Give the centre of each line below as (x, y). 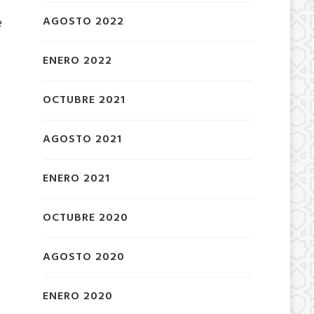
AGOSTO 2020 (83, 257)
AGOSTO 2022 (83, 21)
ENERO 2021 (76, 178)
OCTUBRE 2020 (85, 218)
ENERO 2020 (77, 296)
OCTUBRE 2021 (84, 100)
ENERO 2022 (77, 61)
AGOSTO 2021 (82, 139)
